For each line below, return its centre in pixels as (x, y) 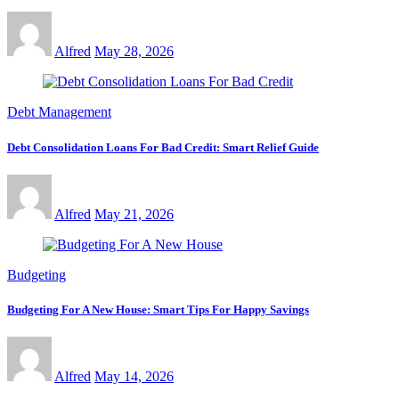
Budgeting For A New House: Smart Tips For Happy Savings (158, 309)
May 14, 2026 (134, 377)
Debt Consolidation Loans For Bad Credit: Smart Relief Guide (163, 147)
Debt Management (59, 112)
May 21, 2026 (134, 214)
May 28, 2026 (134, 52)
